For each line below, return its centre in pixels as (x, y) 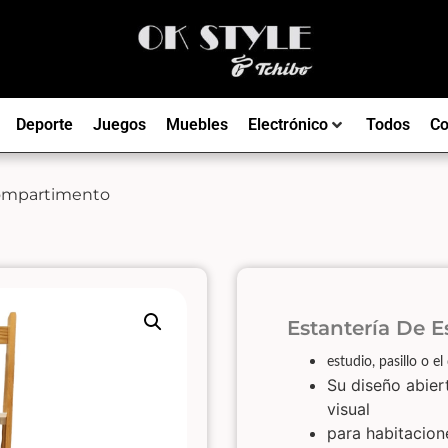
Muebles (196, 124)
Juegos (119, 124)
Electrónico (287, 124)
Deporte (44, 124)
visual (349, 408)
